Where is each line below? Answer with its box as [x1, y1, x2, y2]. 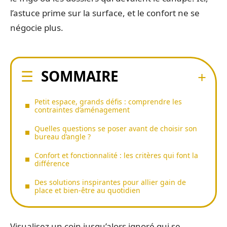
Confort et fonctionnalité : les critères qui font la [34, 150, 198, 160]
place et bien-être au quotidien [34, 185, 140, 195]
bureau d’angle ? [34, 131, 91, 141]
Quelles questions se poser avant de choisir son [34, 123, 197, 133]
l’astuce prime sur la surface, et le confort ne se [10, 7, 200, 19]
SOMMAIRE [41, 66, 119, 86]
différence [34, 158, 69, 168]
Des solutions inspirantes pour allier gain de [34, 177, 186, 187]
